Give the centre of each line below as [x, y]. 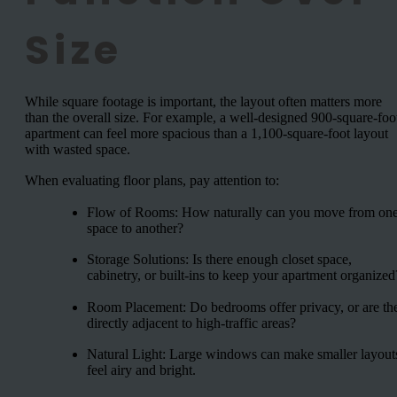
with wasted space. [78, 149]
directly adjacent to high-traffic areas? [191, 323]
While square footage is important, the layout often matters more [203, 101]
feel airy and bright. [141, 370]
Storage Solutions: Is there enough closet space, [219, 260]
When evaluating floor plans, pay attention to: [152, 181]
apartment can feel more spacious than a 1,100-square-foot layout [206, 133]
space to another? [135, 228]
